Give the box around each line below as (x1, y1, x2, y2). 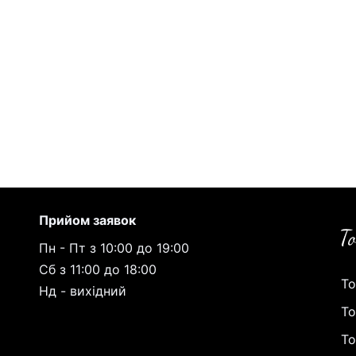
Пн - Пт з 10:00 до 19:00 (39, 240, 189, 256)
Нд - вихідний (39, 283, 126, 299)
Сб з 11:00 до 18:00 (39, 261, 157, 277)
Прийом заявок (39, 212, 136, 228)
